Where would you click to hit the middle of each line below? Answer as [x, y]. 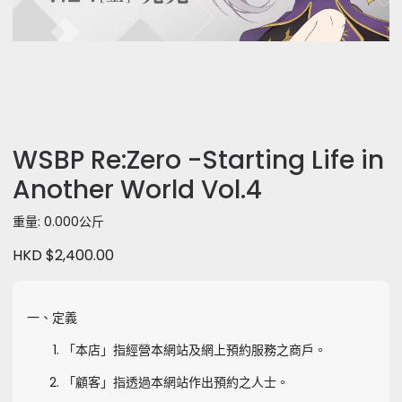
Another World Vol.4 [137, 190]
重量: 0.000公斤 [58, 222]
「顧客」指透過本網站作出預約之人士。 [176, 382]
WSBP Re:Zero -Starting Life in [198, 160]
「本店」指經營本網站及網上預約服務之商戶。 [195, 350]
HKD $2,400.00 [63, 255]
